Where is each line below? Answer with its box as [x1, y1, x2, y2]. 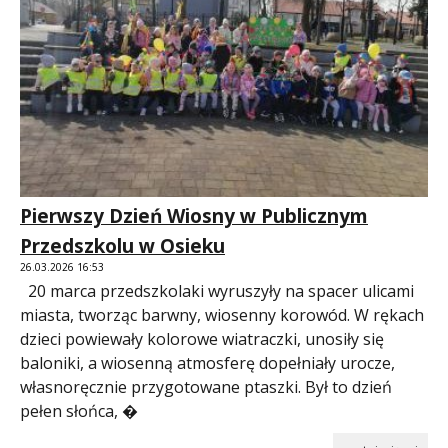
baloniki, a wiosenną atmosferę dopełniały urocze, [20, 351, 395, 374]
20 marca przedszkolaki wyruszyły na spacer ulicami [20, 279, 414, 302]
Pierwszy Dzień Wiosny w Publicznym [20, 202, 368, 229]
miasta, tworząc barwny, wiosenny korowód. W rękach [20, 303, 424, 326]
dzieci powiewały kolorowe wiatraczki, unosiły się [20, 327, 384, 350]
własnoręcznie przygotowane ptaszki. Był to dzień [20, 375, 392, 398]
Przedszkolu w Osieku [20, 232, 225, 259]
